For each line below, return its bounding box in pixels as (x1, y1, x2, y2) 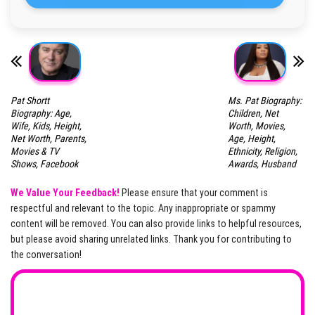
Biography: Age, (11, 108, 72, 120)
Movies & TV (11, 146, 59, 157)
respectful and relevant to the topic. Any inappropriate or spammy (11, 202, 276, 214)
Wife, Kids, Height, (11, 120, 82, 132)
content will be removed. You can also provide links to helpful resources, (11, 218, 302, 230)
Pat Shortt (11, 95, 49, 107)
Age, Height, (227, 133, 276, 145)
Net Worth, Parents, (11, 133, 86, 145)
